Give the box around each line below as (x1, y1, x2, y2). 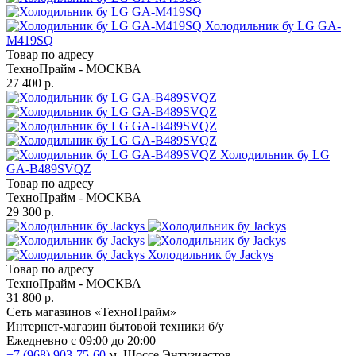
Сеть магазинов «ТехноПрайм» (6, 304, 176, 319)
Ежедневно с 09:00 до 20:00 (6, 333, 156, 347)
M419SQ (6, 33, 53, 47)
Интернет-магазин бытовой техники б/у (6, 319, 224, 333)
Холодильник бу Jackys (148, 247, 273, 261)
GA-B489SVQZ (6, 161, 91, 176)
